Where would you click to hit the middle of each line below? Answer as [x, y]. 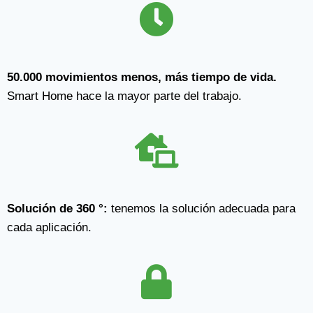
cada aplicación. [51, 227]
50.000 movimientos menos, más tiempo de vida [140, 77]
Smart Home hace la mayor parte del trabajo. [124, 96]
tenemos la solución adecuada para [202, 209]
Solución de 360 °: [57, 209]
